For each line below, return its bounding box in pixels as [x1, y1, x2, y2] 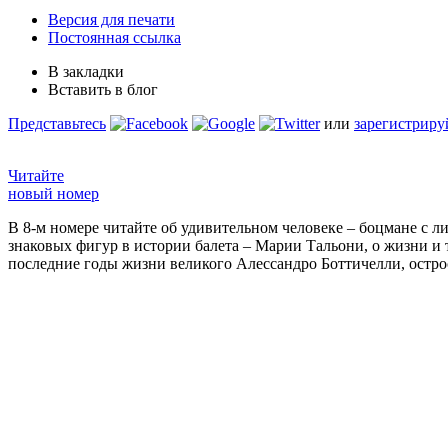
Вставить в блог [48, 80, 158, 98]
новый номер [8, 184, 99, 202]
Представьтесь [8, 114, 106, 132]
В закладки [48, 62, 124, 80]
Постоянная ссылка [48, 28, 181, 46]
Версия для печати [48, 10, 175, 28]
